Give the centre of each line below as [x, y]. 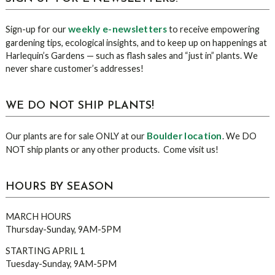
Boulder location [184, 136]
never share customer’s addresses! [74, 68]
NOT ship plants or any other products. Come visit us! [112, 149]
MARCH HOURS [38, 216]
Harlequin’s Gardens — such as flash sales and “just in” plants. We [131, 56]
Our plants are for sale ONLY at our [76, 136]
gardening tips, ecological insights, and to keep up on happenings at [136, 43]
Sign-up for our [37, 29]
